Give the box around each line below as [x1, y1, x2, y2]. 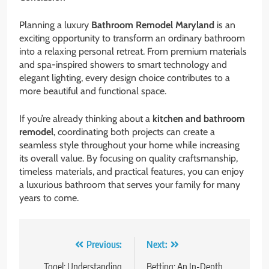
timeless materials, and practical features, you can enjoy [19, 166, 244, 178]
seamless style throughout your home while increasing [19, 139, 240, 151]
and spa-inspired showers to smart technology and [19, 59, 227, 71]
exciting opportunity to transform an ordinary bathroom [19, 32, 245, 44]
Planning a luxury [19, 19, 91, 31]
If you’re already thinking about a [19, 113, 153, 125]
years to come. [19, 192, 79, 204]
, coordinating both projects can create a [53, 126, 215, 138]
